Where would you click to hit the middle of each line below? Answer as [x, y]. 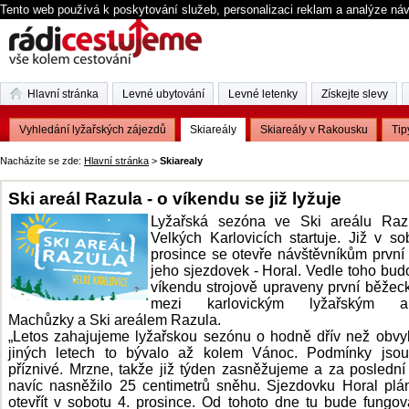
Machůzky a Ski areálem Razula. [115, 320]
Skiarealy [181, 161]
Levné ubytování [163, 94]
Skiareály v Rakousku [314, 130]
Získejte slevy [355, 94]
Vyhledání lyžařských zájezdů [93, 130]
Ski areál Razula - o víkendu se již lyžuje [175, 198]
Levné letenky [263, 94]
